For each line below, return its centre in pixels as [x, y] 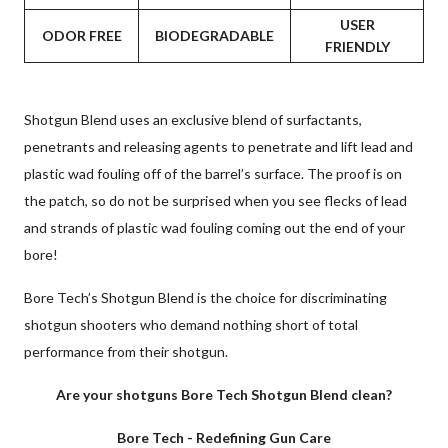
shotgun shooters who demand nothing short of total [191, 324]
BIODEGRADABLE [214, 35]
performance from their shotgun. [126, 351]
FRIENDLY [357, 46]
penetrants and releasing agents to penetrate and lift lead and [218, 146]
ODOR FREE [81, 35]
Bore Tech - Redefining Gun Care [224, 437]
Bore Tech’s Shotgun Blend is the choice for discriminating [205, 297]
